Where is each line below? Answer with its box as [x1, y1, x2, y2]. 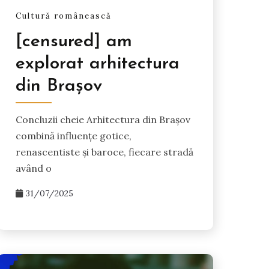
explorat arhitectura [15, 55, 180, 74]
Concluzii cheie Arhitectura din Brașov [15, 113, 190, 126]
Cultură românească [15, 10, 112, 21]
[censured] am [15, 32, 132, 52]
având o [15, 162, 52, 175]
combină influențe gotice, [15, 130, 131, 142]
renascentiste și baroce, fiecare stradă [15, 146, 193, 159]
